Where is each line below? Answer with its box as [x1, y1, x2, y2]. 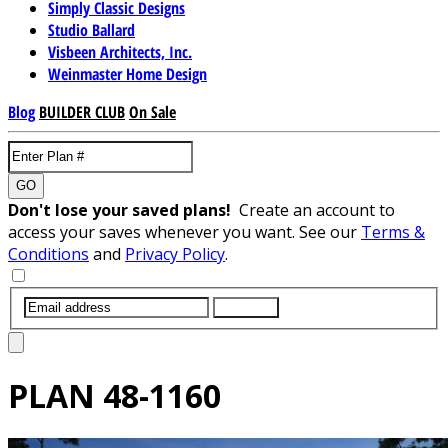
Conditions [8, 242, 89, 265]
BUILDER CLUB [39, 100, 125, 123]
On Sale [129, 100, 176, 123]
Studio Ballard [48, 18, 135, 41]
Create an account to [239, 198, 395, 221]
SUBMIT [221, 299, 271, 315]
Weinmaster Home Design [48, 62, 207, 85]
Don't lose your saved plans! [8, 198, 239, 221]
